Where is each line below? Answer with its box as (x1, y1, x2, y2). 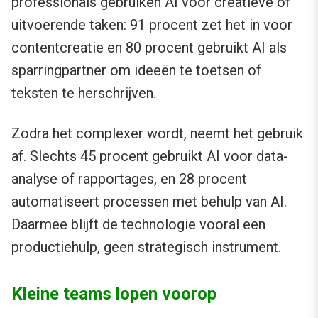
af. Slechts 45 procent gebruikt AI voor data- (11, 148, 288, 165)
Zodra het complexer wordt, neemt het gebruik (11, 125, 303, 143)
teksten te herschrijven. (11, 84, 156, 102)
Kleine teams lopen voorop (11, 284, 216, 305)
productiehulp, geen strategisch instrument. (11, 238, 281, 256)
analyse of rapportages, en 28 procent (11, 170, 247, 188)
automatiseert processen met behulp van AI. (11, 193, 287, 211)
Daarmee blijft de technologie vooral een (11, 216, 265, 234)
